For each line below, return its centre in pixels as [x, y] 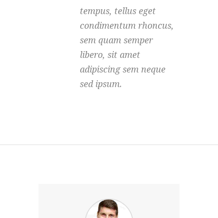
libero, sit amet [110, 55]
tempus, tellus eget [118, 11]
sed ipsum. [101, 84]
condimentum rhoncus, [127, 26]
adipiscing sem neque [123, 69]
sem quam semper [116, 40]
